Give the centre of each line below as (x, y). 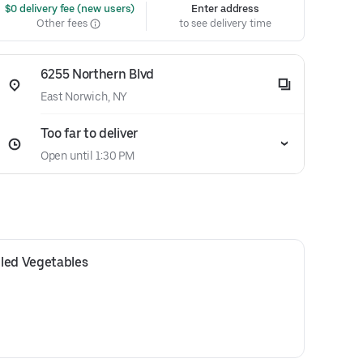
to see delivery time (225, 23)
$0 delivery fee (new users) (68, 9)
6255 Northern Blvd (97, 74)
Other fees (63, 23)
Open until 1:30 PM (88, 156)
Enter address (226, 9)
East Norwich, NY (84, 96)
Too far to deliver (89, 133)
